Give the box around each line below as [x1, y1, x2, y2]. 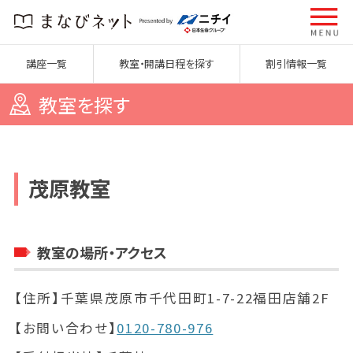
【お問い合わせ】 [13, 318, 117, 337]
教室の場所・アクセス [36, 241, 167, 262]
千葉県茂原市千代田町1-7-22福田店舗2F [60, 288, 330, 308]
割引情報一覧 [266, 56, 328, 72]
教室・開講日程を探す [118, 56, 214, 72]
